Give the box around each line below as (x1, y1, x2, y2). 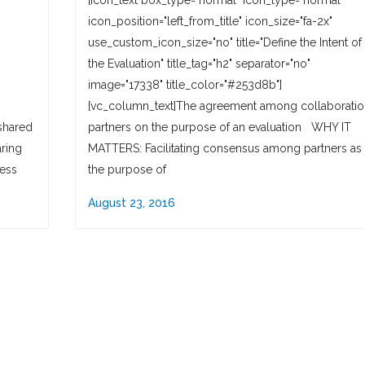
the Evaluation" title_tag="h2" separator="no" (88, 57, 310, 70)
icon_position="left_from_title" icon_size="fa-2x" (88, 15, 332, 28)
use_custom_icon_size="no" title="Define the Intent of (88, 36, 362, 49)
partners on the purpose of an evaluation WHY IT (88, 121, 351, 134)
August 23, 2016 (88, 196, 175, 209)
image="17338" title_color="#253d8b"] (88, 78, 282, 91)
